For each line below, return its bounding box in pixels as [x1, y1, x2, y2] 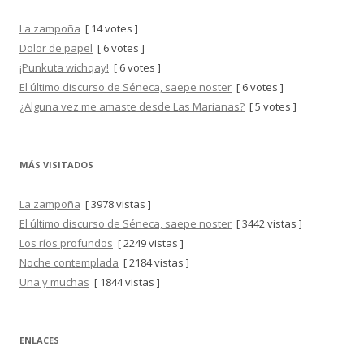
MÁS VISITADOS [19, 158, 93, 171]
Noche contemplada [19, 255, 119, 270]
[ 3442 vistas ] [232, 216, 302, 231]
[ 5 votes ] [245, 99, 297, 114]
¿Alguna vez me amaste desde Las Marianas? [19, 99, 245, 114]
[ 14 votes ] [80, 21, 138, 36]
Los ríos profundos [19, 236, 113, 250]
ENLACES [19, 334, 59, 346]
